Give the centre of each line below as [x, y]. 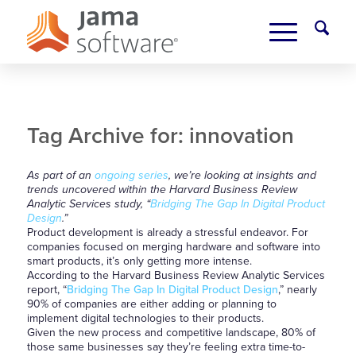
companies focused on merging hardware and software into [173, 247]
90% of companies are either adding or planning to [151, 304]
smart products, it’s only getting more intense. [139, 261]
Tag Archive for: [108, 136]
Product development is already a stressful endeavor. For [167, 232]
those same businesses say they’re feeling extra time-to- [166, 347]
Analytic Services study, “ [88, 204]
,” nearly [297, 290]
